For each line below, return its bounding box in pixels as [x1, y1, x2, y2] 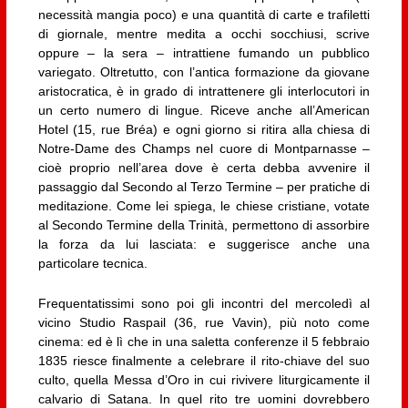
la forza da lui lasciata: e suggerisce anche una [37, 237, 371, 252]
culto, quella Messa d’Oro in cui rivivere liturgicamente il [37, 372, 371, 387]
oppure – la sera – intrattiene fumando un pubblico [37, 46, 371, 61]
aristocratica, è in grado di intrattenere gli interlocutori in [37, 84, 371, 99]
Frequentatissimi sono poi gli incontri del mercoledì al [37, 295, 371, 311]
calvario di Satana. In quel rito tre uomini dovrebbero [37, 391, 371, 406]
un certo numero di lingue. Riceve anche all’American [37, 103, 371, 118]
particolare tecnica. [37, 256, 148, 271]
